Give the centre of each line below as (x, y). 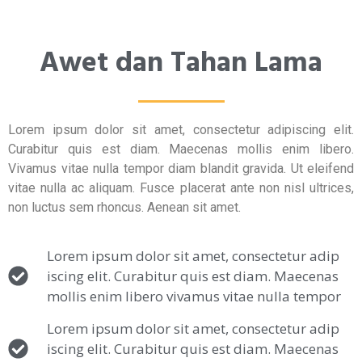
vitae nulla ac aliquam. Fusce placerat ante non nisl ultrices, (181, 188)
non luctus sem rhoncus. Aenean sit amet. (124, 208)
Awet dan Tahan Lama (181, 64)
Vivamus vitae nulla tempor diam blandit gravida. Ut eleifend (181, 169)
